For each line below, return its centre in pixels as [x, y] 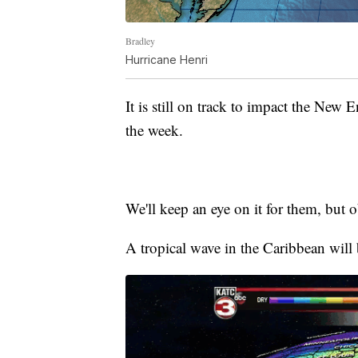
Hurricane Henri [167, 59]
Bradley [140, 40]
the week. [154, 129]
